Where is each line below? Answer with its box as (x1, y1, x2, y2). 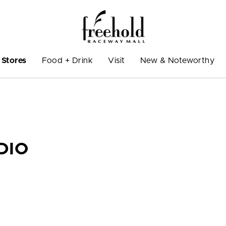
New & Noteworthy (140, 56, 215, 65)
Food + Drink (41, 56, 93, 65)
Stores (1, 56, 27, 65)
